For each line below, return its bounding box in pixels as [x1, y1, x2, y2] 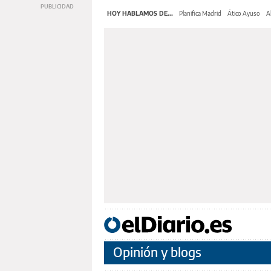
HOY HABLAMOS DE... [107, 9, 173, 17]
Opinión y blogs [113, 244, 201, 260]
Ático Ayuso [227, 9, 260, 17]
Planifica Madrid [179, 9, 221, 17]
